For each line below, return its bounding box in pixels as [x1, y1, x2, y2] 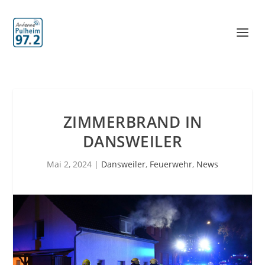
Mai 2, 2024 [47, 159, 92, 170]
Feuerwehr [150, 159, 192, 170]
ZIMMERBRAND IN [63, 111, 202, 132]
